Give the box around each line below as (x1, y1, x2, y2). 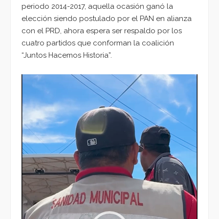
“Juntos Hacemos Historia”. (22, 51, 112, 60)
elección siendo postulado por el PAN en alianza (22, 14, 192, 23)
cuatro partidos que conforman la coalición (22, 39, 174, 48)
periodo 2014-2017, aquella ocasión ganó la (22, 2, 173, 11)
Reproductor (21, 75, 66, 85)
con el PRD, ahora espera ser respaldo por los (22, 26, 182, 36)
